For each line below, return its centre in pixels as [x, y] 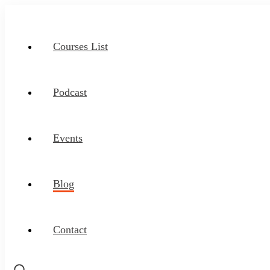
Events [68, 138]
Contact [70, 230]
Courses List [80, 46]
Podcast [70, 92]
